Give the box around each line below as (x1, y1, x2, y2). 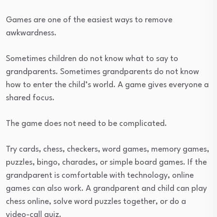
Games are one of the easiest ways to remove (6, 16, 172, 25)
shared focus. (6, 94, 55, 103)
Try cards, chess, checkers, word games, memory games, (6, 145, 209, 154)
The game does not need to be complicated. (6, 120, 167, 128)
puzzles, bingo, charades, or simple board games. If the (6, 158, 207, 167)
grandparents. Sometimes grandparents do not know (6, 68, 199, 77)
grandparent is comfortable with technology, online (6, 171, 194, 180)
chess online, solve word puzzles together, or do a (6, 198, 186, 206)
